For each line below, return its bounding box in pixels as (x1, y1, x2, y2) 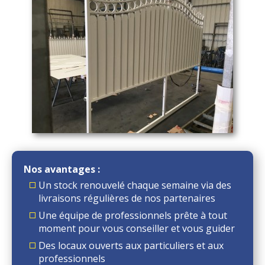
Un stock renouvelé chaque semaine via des (38, 179, 231, 192)
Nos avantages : (24, 163, 100, 176)
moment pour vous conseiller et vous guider (38, 222, 235, 235)
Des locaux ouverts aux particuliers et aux (38, 239, 224, 252)
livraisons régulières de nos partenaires (38, 192, 215, 205)
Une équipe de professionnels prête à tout (38, 209, 227, 222)
